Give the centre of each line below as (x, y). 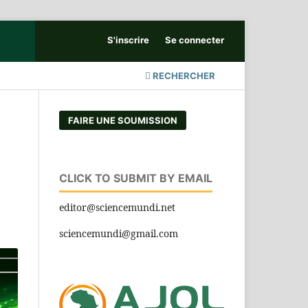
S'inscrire (129, 40)
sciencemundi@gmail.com (119, 233)
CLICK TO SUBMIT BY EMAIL (136, 178)
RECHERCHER (183, 75)
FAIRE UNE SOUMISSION (123, 120)
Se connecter (195, 40)
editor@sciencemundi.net (117, 207)
